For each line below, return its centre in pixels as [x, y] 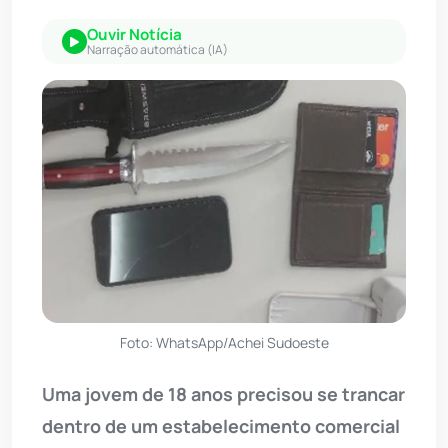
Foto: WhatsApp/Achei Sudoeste [224, 343]
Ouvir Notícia [134, 35]
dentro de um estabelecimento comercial [221, 426]
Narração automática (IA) [157, 50]
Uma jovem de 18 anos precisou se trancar [223, 394]
